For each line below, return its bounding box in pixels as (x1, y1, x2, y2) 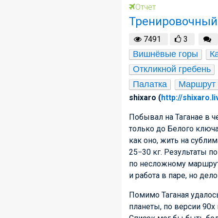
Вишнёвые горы (133, 49, 198, 59)
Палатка (133, 79, 167, 90)
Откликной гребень (133, 64, 211, 74)
